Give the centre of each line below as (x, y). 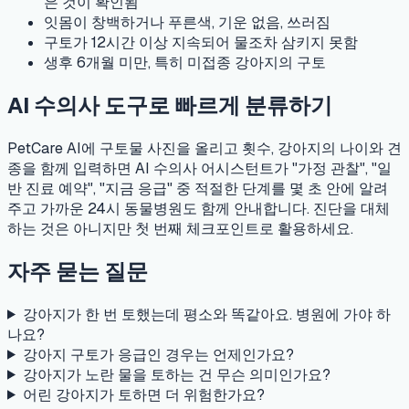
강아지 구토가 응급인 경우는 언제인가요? (158, 354)
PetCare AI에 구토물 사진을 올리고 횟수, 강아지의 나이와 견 (204, 148)
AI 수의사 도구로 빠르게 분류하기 (170, 106)
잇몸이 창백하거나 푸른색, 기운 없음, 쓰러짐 (187, 23)
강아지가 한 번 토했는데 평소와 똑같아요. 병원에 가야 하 (206, 314)
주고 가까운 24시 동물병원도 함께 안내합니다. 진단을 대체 (199, 208)
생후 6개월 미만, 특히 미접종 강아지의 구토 (185, 63)
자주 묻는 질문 (78, 271)
